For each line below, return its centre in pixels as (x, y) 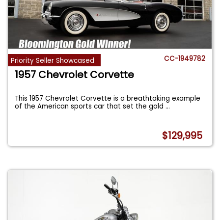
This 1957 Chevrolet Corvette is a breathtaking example (108, 98)
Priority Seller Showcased (53, 60)
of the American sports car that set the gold (90, 106)
